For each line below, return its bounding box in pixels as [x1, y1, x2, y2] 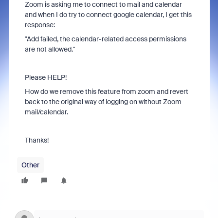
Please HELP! [24, 73, 68, 82]
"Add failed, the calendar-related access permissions [24, 35, 186, 43]
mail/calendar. [24, 108, 68, 116]
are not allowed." [24, 45, 75, 54]
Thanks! [24, 136, 49, 145]
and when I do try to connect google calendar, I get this [24, 10, 192, 19]
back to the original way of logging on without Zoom [24, 97, 182, 106]
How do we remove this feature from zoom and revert [24, 87, 188, 96]
